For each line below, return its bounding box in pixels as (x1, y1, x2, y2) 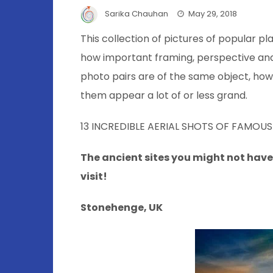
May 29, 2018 (188, 8, 237, 20)
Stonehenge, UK (80, 200, 163, 214)
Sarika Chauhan (105, 8, 168, 20)
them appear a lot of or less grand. (80, 88, 247, 102)
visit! (80, 169, 107, 183)
